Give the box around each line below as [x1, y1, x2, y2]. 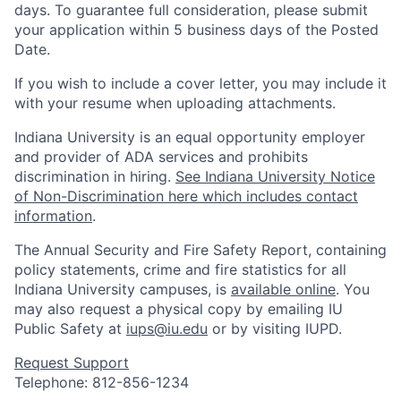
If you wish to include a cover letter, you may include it [14, 74, 387, 92]
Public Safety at [14, 320, 126, 337]
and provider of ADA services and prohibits [14, 148, 308, 166]
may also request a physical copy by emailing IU [14, 300, 343, 318]
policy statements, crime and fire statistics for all [14, 260, 346, 278]
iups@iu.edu [126, 320, 208, 337]
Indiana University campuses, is [14, 280, 231, 298]
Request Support [14, 354, 129, 371]
